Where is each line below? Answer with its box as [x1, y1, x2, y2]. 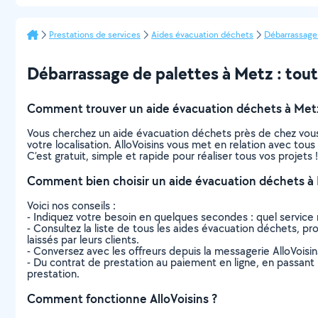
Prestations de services [49, 28, 141, 40]
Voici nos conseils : [27, 198, 116, 213]
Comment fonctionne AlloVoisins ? [27, 290, 217, 307]
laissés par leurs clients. [27, 232, 139, 247]
